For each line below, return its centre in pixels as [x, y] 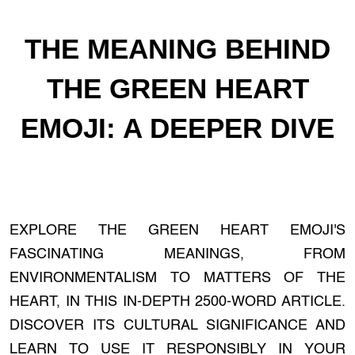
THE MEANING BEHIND [177, 49]
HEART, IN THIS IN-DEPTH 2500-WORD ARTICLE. [177, 302]
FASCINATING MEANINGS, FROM [177, 254]
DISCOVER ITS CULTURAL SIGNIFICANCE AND [177, 326]
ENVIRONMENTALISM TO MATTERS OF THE [177, 278]
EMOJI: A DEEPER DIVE [177, 128]
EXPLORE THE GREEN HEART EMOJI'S [177, 231]
